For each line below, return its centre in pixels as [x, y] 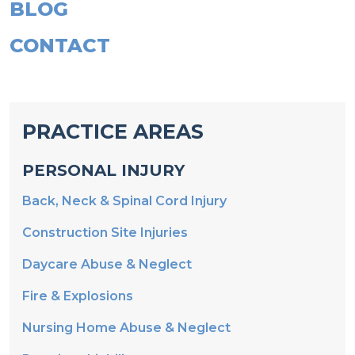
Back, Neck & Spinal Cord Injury [124, 201]
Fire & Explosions [78, 296]
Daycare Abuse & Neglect [107, 264]
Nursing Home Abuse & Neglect [126, 328]
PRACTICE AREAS [113, 132]
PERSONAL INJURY [103, 170]
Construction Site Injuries [105, 233]
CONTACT [60, 46]
